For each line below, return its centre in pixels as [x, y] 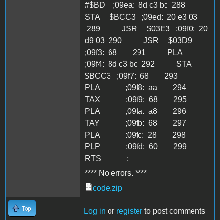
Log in [95, 211]
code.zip [108, 188]
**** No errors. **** [116, 173]
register [129, 211]
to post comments [174, 211]
